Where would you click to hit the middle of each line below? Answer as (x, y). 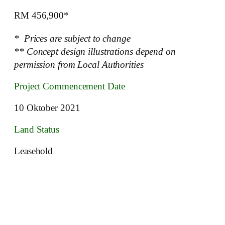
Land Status (37, 130)
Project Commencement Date (70, 86)
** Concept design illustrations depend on (95, 52)
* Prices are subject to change (72, 39)
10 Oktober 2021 (47, 108)
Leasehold (34, 151)
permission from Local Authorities (79, 65)
